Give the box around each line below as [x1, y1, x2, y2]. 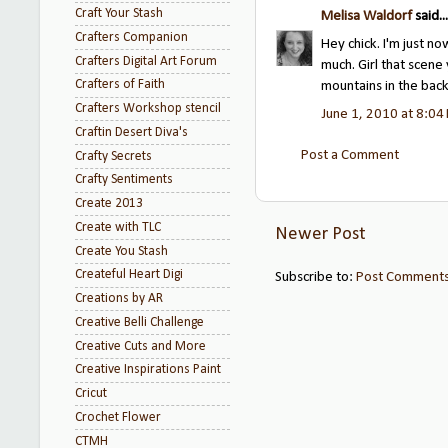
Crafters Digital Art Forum [75, 54, 217, 68]
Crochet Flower [75, 410, 161, 424]
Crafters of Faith [75, 78, 165, 92]
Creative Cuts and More [75, 339, 206, 353]
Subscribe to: [275, 270, 356, 286]
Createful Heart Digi [75, 268, 183, 282]
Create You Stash [75, 244, 168, 258]
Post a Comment [301, 148, 399, 163]
